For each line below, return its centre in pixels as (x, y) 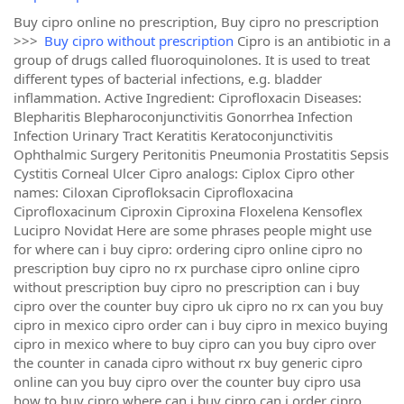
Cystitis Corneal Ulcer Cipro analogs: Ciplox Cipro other (184, 173)
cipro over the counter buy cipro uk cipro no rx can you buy (198, 306)
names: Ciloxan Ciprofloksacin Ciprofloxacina (153, 192)
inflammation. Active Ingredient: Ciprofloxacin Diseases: (188, 97)
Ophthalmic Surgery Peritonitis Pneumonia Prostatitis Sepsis (201, 154)
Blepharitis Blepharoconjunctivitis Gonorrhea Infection (183, 116)
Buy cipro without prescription (139, 41)
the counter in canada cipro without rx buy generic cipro (188, 363)
